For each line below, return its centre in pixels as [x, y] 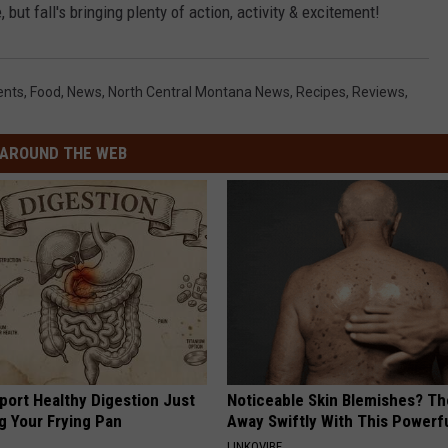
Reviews [378, 92]
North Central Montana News [199, 92]
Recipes [321, 92]
